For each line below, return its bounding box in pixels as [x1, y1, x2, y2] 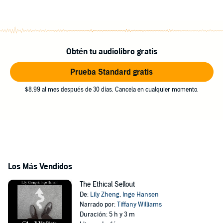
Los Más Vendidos [8, 162, 72, 172]
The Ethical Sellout [79, 180, 135, 189]
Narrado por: [79, 201, 117, 209]
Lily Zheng [90, 191, 119, 199]
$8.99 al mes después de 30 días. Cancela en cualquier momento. [24, 86, 199, 93]
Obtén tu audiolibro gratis [66, 46, 157, 57]
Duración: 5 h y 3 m [79, 211, 135, 219]
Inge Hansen [122, 191, 159, 199]
